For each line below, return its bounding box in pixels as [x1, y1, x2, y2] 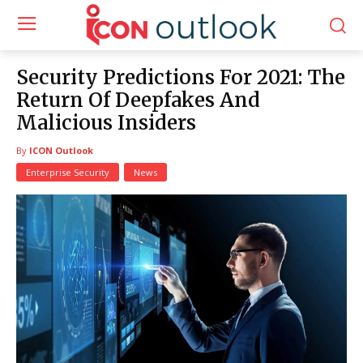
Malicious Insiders [16, 109, 196, 135]
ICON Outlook [29, 143, 93, 156]
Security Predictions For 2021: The [16, 64, 345, 90]
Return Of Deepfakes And [16, 87, 260, 113]
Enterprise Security [26, 165, 109, 178]
